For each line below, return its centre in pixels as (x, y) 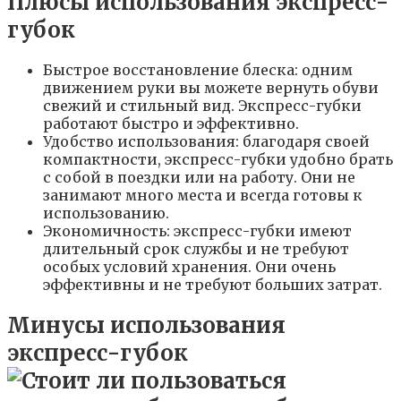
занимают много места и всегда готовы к (203, 196)
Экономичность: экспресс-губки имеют (197, 231)
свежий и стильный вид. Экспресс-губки (202, 106)
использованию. (106, 213)
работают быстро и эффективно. (171, 124)
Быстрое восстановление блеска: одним (198, 70)
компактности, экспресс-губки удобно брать (218, 160)
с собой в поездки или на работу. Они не (199, 178)
